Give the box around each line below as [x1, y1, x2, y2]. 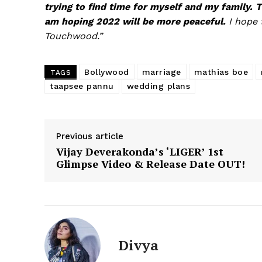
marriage [142, 67, 181, 77]
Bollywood [84, 67, 129, 77]
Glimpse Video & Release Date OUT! [56, 156, 245, 171]
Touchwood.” [44, 30, 102, 42]
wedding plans [126, 81, 190, 91]
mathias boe [194, 67, 248, 77]
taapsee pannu [50, 81, 114, 91]
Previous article [56, 130, 123, 142]
